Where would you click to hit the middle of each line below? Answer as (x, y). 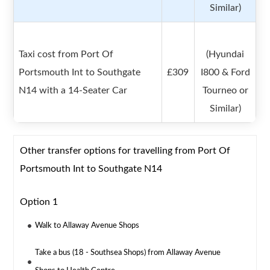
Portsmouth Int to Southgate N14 (91, 169)
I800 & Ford (225, 73)
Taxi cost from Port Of (66, 55)
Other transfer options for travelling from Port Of (125, 151)
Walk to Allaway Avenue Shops (87, 226)
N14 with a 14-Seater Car (73, 91)
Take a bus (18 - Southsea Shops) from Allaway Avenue (128, 253)
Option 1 (39, 202)
